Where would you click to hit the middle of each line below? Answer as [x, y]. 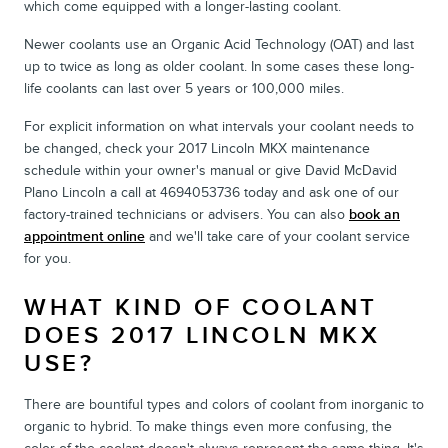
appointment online [84, 236]
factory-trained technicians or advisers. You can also [186, 214]
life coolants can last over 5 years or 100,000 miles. [184, 88]
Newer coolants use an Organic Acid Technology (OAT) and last [219, 44]
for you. [47, 258]
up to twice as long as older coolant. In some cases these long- [219, 66]
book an [374, 214]
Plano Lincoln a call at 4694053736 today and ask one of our [211, 192]
